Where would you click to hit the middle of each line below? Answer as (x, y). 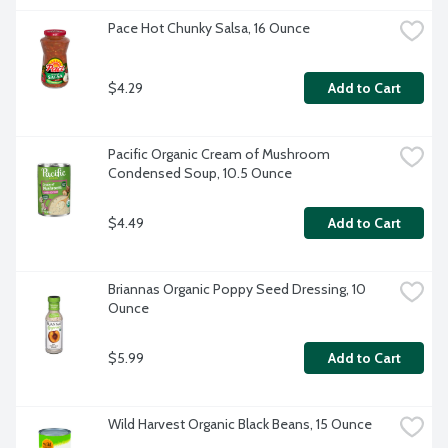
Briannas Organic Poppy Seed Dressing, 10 (237, 289)
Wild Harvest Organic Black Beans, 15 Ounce (240, 424)
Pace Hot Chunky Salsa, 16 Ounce (209, 28)
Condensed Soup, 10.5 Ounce (200, 173)
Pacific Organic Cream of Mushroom (219, 154)
